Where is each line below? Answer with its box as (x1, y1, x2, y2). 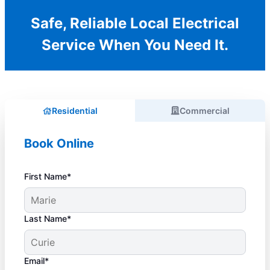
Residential (51, 105, 98, 116)
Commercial (180, 105, 230, 116)
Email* (24, 256, 49, 266)
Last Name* (24, 213, 71, 224)
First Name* (24, 171, 71, 182)
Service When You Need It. (42, 36, 228, 54)
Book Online (24, 136, 94, 151)
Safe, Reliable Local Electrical (31, 14, 239, 33)
